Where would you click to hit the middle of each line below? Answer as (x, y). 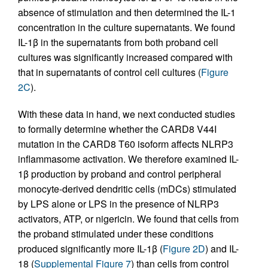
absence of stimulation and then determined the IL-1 (127, 12)
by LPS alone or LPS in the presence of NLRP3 (118, 204)
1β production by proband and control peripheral (120, 174)
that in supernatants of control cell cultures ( (109, 72)
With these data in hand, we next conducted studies (127, 114)
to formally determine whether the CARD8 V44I (117, 129)
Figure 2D (184, 249)
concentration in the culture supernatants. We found (127, 27)
